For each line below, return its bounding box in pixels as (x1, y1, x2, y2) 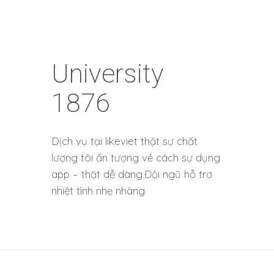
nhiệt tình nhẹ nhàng (51, 184, 145, 198)
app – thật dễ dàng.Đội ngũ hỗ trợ (51, 168, 212, 181)
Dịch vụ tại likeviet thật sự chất (51, 135, 198, 148)
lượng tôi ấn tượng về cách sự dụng (51, 151, 220, 165)
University (51, 58, 164, 89)
